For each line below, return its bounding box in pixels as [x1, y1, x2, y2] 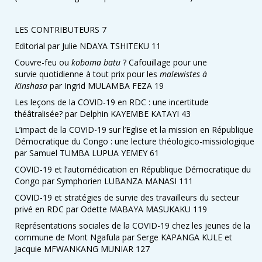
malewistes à [160, 68, 207, 80]
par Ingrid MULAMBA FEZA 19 [47, 80, 164, 91]
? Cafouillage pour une [120, 56, 207, 68]
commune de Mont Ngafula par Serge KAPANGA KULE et [15, 231, 232, 243]
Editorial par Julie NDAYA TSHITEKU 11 [15, 40, 161, 51]
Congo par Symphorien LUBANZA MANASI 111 [15, 175, 193, 187]
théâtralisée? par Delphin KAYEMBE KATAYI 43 [15, 108, 191, 119]
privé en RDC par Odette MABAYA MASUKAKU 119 [15, 204, 207, 215]
